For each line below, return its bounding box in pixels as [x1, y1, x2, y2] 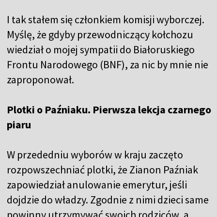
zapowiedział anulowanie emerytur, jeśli [7, 178, 187, 192]
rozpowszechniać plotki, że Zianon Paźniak [7, 163, 198, 177]
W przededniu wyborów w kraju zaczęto [7, 148, 183, 162]
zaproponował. [7, 73, 76, 87]
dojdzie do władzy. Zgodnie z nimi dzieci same [7, 193, 209, 207]
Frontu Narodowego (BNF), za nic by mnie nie [7, 58, 208, 72]
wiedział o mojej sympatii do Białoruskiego [7, 43, 195, 57]
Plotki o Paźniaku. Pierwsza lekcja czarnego [7, 103, 211, 117]
